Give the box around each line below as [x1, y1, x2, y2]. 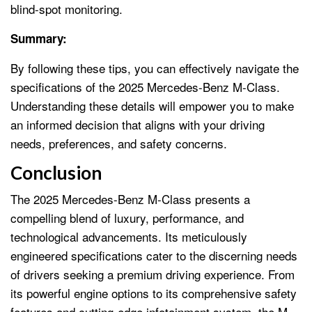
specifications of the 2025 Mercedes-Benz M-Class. [10, 77, 280, 95]
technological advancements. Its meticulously [10, 227, 247, 245]
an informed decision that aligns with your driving [10, 115, 265, 133]
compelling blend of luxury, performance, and [10, 208, 244, 226]
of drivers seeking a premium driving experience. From [10, 265, 295, 283]
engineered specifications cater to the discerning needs [10, 246, 297, 264]
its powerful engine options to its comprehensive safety [10, 283, 297, 302]
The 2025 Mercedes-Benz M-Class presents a [10, 189, 250, 208]
